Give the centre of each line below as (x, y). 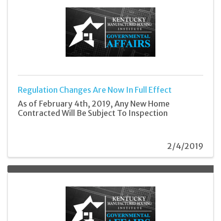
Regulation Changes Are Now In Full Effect (95, 90)
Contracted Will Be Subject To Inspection (93, 113)
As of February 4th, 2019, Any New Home (94, 104)
